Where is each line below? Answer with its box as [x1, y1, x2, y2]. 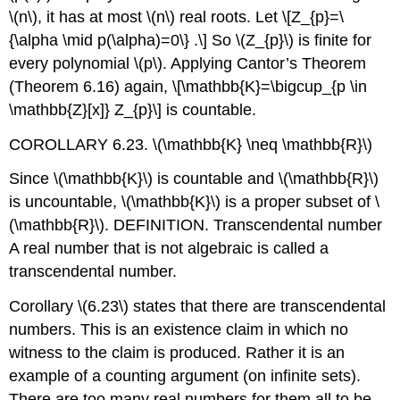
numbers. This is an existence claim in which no [9, 321, 349, 339]
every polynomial [9, 54, 135, 72]
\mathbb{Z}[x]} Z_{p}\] [9, 100, 162, 119]
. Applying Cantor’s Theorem [162, 54, 367, 72]
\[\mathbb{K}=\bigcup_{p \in [172, 77, 368, 96]
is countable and [153, 170, 279, 188]
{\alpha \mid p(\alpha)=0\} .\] [9, 30, 208, 49]
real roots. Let [175, 7, 283, 26]
